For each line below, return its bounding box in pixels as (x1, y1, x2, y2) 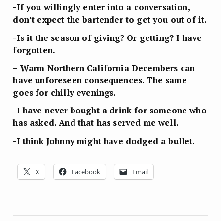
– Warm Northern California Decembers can (13, 62, 195, 74)
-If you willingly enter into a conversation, (13, 1, 190, 13)
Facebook (72, 167, 101, 176)
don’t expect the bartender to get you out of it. (13, 14, 207, 26)
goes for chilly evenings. (13, 86, 116, 98)
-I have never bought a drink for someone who (13, 105, 207, 116)
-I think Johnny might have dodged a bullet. (13, 135, 195, 147)
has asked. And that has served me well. (13, 117, 179, 129)
